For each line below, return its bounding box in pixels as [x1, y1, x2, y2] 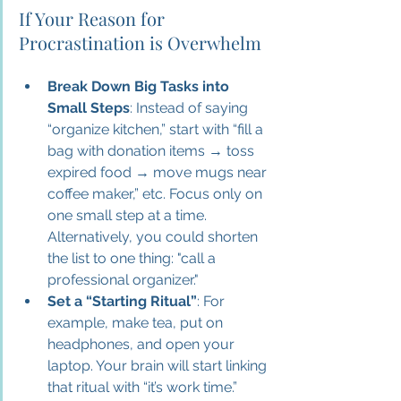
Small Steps [47, 98, 130, 116]
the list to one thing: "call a [47, 249, 219, 267]
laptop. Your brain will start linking [47, 356, 270, 374]
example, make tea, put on [47, 313, 226, 331]
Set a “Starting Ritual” [47, 292, 197, 310]
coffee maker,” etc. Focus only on [47, 184, 266, 202]
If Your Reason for [19, 5, 169, 30]
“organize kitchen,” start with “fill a [47, 120, 267, 138]
